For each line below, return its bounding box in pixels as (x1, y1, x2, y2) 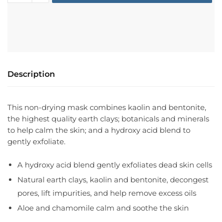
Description (7, 69, 55, 79)
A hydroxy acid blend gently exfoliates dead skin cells (17, 160, 212, 169)
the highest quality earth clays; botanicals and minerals (7, 114, 209, 124)
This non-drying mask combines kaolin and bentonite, (7, 103, 206, 112)
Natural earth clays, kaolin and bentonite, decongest (17, 174, 209, 184)
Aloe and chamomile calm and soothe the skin (17, 203, 189, 213)
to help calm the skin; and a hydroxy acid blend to (7, 125, 190, 135)
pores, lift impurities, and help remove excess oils (17, 188, 196, 198)
